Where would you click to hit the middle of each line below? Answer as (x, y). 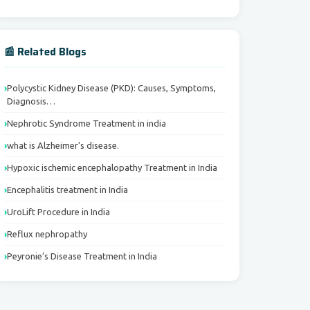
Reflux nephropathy (47, 234)
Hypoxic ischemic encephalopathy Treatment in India (112, 167)
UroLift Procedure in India (58, 212)
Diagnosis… (31, 101)
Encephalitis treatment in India (67, 190)
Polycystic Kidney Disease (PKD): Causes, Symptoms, (111, 88)
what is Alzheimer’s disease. (63, 145)
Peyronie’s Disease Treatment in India (82, 256)
